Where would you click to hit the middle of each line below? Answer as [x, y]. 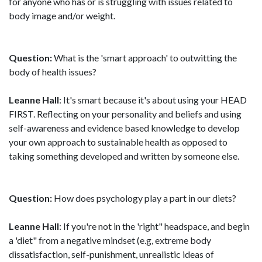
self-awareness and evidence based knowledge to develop [124, 128]
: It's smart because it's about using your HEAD [153, 100]
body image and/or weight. [62, 15]
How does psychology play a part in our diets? [144, 198]
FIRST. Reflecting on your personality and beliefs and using [125, 114]
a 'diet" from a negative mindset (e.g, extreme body [110, 240]
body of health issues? [53, 72]
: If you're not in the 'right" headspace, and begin [154, 226]
